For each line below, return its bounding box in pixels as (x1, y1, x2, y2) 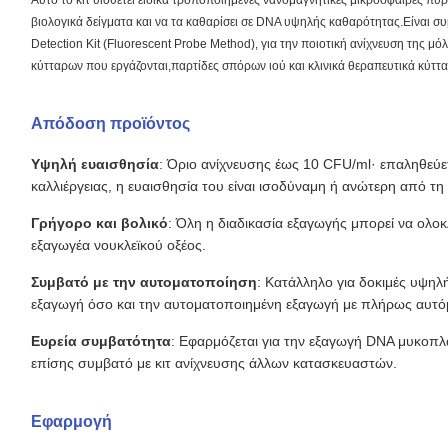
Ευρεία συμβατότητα (31, 333, 171, 350)
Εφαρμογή (31, 413, 112, 431)
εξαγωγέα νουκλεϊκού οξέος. (31, 237, 206, 254)
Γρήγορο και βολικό (31, 215, 168, 232)
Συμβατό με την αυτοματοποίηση (31, 274, 257, 291)
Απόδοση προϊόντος (31, 115, 190, 133)
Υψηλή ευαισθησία (31, 156, 159, 173)
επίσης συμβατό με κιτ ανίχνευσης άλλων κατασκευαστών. (31, 355, 397, 372)
